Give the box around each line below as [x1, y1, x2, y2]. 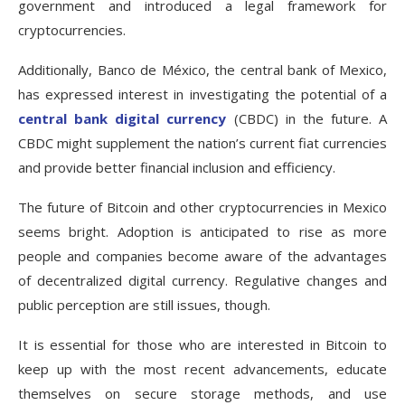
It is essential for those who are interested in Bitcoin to [18, 335, 387, 354]
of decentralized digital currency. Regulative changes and [18, 271, 387, 290]
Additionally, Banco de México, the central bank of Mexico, [18, 61, 387, 80]
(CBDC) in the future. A [226, 109, 387, 128]
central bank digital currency [18, 109, 227, 128]
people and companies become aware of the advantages [18, 247, 387, 266]
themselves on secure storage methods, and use [18, 384, 387, 403]
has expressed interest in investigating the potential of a [18, 85, 387, 104]
